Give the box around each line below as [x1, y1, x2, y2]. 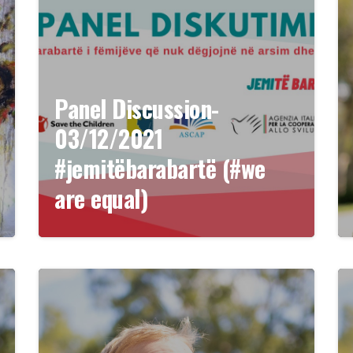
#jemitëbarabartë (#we [54, 150, 266, 186]
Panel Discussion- [54, 91, 219, 126]
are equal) [54, 180, 149, 216]
